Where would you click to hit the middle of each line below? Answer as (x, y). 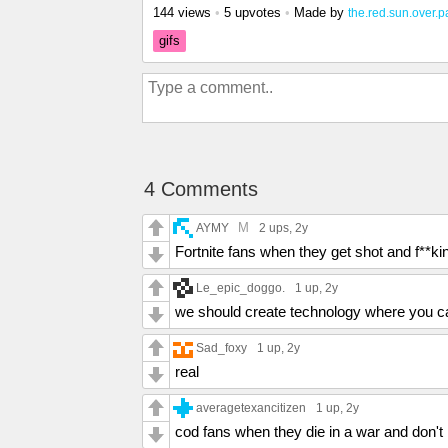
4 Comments (201, 189)
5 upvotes (252, 12)
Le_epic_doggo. (240, 287)
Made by (321, 12)
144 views (182, 12)
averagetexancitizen (251, 407)
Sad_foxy (221, 347)
